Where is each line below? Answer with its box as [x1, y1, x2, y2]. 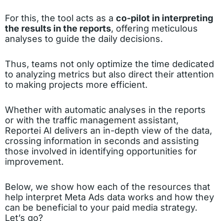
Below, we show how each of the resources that [5, 182, 210, 192]
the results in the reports [5, 23, 111, 34]
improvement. [5, 156, 64, 167]
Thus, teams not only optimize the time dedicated [5, 59, 214, 69]
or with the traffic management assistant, [5, 115, 179, 125]
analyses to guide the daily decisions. [5, 34, 163, 44]
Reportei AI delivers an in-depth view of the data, [5, 125, 212, 136]
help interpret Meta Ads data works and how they [5, 192, 214, 202]
